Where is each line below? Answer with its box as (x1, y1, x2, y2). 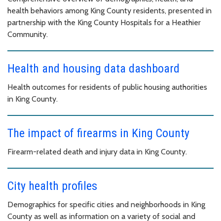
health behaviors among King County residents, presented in (7, 5, 212, 15)
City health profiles (7, 179, 97, 193)
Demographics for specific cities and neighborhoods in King (7, 199, 205, 209)
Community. (7, 29, 48, 39)
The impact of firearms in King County (7, 126, 189, 140)
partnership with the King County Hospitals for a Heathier (7, 17, 201, 27)
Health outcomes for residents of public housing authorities (7, 82, 207, 92)
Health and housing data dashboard (7, 61, 180, 75)
